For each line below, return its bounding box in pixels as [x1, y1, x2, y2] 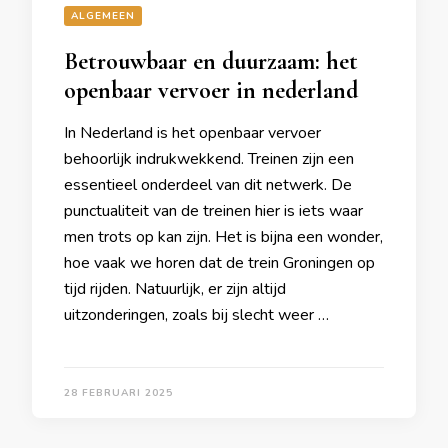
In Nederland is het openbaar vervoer [64, 122, 321, 144]
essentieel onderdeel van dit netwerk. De [64, 174, 352, 196]
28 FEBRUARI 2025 [64, 386, 173, 400]
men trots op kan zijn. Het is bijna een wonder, [64, 226, 383, 248]
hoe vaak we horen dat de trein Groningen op [64, 252, 375, 274]
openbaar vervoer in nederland [64, 76, 358, 105]
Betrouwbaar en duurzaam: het [64, 47, 358, 76]
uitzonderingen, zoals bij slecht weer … [64, 304, 329, 326]
